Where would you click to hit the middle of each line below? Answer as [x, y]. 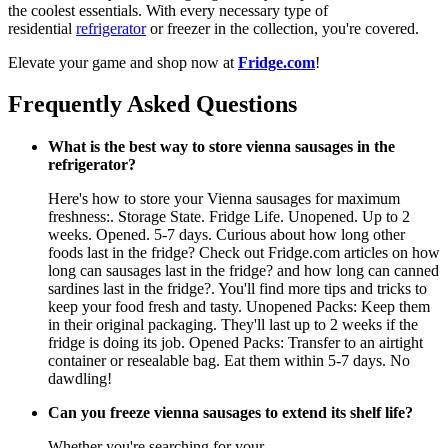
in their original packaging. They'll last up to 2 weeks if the [233, 325]
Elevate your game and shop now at [123, 62]
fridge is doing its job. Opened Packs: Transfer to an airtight [235, 343]
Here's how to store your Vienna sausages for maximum [224, 199]
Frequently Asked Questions [152, 104]
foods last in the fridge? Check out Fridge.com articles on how [244, 253]
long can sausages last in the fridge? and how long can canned [243, 271]
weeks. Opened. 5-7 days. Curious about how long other [226, 235]
